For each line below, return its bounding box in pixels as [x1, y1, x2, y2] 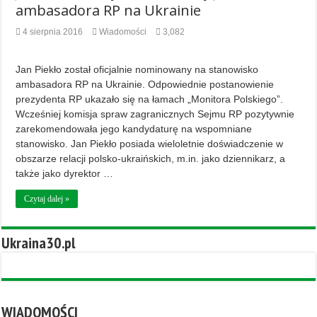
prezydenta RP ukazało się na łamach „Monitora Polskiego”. [16, 93, 284, 105]
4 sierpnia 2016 [23, 27, 83, 38]
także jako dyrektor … [16, 168, 114, 180]
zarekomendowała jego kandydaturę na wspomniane [16, 123, 253, 135]
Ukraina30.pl [1, 233, 76, 253]
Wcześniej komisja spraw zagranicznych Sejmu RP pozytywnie [16, 108, 295, 120]
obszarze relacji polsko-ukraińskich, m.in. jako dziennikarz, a [16, 153, 286, 165]
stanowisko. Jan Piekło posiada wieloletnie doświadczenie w [16, 138, 284, 150]
